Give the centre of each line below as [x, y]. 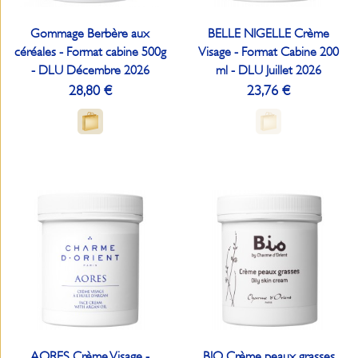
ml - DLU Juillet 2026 [269, 70]
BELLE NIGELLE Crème [269, 33]
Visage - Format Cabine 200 [269, 52]
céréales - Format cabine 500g [90, 52]
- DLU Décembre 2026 [90, 70]
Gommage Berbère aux [90, 33]
